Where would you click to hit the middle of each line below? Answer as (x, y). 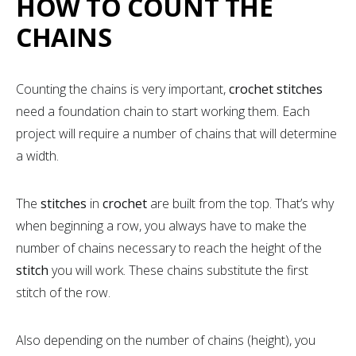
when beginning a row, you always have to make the (161, 225)
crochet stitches (276, 89)
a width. (39, 155)
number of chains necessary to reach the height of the (169, 248)
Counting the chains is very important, (122, 89)
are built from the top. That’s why (242, 203)
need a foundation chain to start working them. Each (163, 111)
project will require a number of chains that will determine (176, 133)
